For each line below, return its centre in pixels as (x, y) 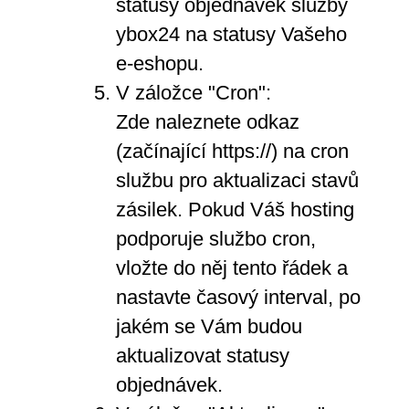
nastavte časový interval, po (238, 297)
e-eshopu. (159, 63)
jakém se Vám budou (209, 326)
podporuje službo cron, (215, 238)
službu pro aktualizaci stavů (237, 180)
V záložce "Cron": (193, 92)
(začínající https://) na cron (232, 151)
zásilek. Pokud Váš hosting (235, 209)
